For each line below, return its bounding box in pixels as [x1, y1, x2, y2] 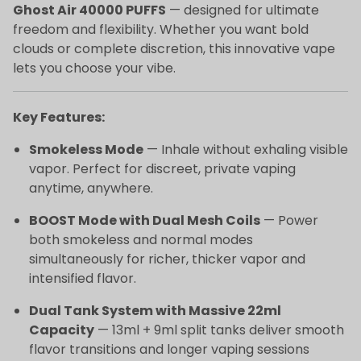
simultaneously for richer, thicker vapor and [29, 249, 305, 268]
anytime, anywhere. [29, 178, 153, 197]
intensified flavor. [29, 268, 136, 288]
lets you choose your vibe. [13, 58, 176, 77]
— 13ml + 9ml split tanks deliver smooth [94, 320, 344, 339]
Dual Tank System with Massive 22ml [29, 301, 281, 320]
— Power [260, 210, 318, 230]
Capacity [29, 320, 94, 339]
